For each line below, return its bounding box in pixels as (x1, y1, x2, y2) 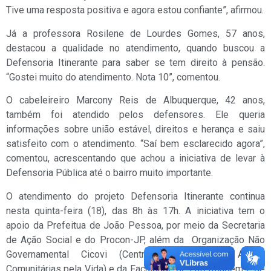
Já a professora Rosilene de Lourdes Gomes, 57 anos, (6, 27, 265, 39)
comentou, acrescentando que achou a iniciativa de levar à (6, 152, 265, 165)
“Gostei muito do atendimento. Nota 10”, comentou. (6, 71, 220, 83)
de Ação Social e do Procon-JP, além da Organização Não (6, 233, 265, 246)
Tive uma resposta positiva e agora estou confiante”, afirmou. (6, 4, 264, 16)
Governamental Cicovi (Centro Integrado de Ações (6, 248, 265, 260)
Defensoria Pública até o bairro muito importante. (6, 167, 213, 179)
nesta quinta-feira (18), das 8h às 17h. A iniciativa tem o (6, 204, 265, 217)
